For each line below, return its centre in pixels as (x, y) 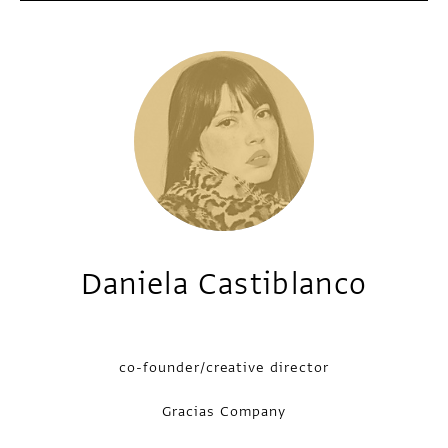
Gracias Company (224, 411)
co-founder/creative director (224, 367)
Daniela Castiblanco (224, 284)
